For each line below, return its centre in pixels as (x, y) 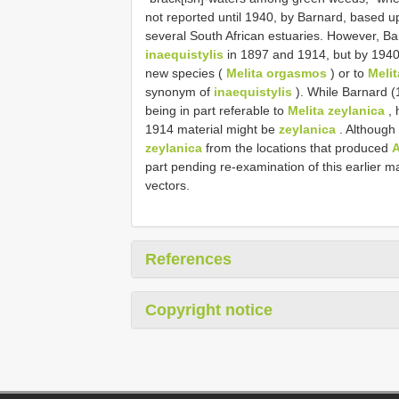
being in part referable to (216, 110)
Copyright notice (209, 309)
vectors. (167, 185)
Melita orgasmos (277, 73)
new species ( (186, 73)
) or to (347, 73)
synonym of (179, 91)
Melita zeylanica (336, 110)
